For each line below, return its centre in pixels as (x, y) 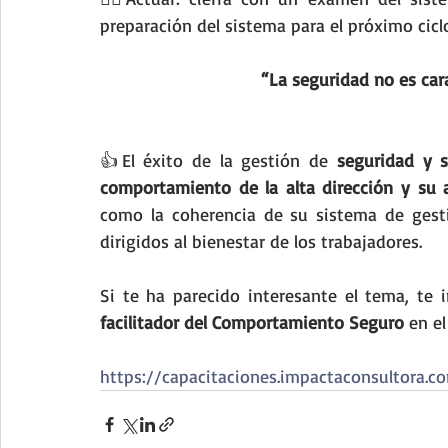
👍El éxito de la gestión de (218, 160)
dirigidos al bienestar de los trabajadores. (261, 241)
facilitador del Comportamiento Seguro (252, 322)
